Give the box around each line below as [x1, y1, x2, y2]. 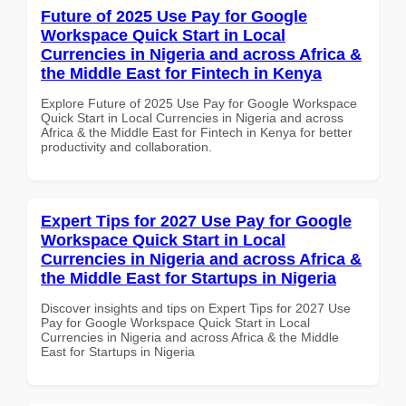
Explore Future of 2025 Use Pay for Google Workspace [41, 95, 357, 111]
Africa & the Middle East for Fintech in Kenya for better [41, 124, 353, 140]
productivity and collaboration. [41, 139, 212, 154]
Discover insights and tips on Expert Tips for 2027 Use [41, 300, 351, 315]
